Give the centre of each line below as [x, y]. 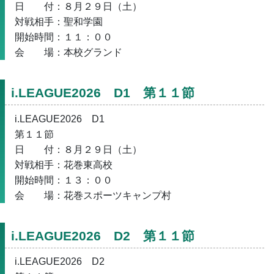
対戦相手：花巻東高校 [64, 165]
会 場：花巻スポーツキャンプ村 [93, 195]
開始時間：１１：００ [64, 37]
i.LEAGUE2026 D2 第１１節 [103, 235]
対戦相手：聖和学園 [59, 22]
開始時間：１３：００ [64, 180]
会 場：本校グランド [68, 53]
